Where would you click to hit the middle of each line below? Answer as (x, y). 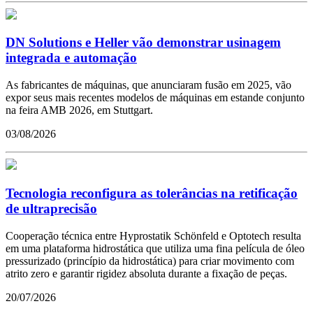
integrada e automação (71, 58)
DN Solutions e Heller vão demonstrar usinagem (143, 43)
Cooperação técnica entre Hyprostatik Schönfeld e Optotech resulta (153, 235)
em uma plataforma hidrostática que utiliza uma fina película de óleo (155, 248)
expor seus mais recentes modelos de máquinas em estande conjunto (155, 98)
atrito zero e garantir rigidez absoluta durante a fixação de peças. (146, 273)
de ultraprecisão (51, 208)
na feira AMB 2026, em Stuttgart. (79, 110)
